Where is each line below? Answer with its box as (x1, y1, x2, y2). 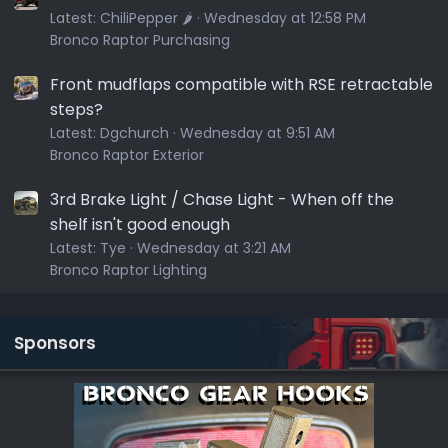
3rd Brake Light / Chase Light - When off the (50, 188, 394, 211)
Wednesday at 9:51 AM (180, 122, 335, 143)
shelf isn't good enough (50, 213, 230, 236)
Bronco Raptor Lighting (50, 260, 207, 280)
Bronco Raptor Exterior (50, 144, 204, 165)
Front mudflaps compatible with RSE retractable (50, 72, 433, 96)
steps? (50, 97, 103, 121)
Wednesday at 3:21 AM (137, 238, 291, 258)
